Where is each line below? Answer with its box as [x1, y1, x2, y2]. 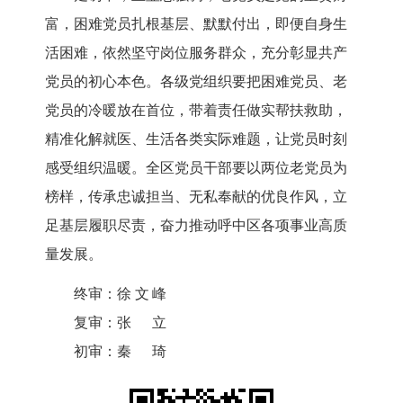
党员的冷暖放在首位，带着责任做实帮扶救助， [45, 102, 347, 118]
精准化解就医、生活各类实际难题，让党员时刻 [45, 130, 347, 147]
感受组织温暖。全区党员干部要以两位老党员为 [45, 159, 347, 175]
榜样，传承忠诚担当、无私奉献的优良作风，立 [45, 188, 347, 204]
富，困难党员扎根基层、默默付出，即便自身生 [45, 15, 347, 31]
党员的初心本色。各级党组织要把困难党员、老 [45, 73, 347, 89]
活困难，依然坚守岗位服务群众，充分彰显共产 [45, 44, 347, 60]
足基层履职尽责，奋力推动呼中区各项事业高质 [45, 217, 347, 233]
